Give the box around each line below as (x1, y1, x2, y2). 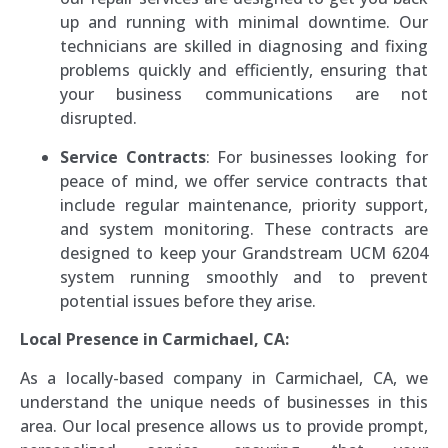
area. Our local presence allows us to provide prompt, (20, 414, 428, 437)
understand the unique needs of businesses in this (20, 390, 428, 413)
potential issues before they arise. (60, 289, 316, 312)
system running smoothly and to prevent (60, 265, 428, 288)
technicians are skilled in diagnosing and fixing (60, 35, 428, 58)
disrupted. (60, 107, 137, 130)
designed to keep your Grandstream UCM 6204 (60, 241, 428, 264)
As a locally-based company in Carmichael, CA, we (20, 366, 428, 389)
